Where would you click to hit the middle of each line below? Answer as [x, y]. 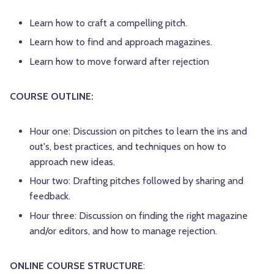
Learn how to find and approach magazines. [121, 42]
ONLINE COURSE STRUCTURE [76, 265]
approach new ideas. [73, 161]
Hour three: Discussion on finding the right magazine [139, 215]
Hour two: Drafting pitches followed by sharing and [136, 181]
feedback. [50, 196]
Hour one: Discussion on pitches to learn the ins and [138, 131]
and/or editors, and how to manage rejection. [123, 231]
